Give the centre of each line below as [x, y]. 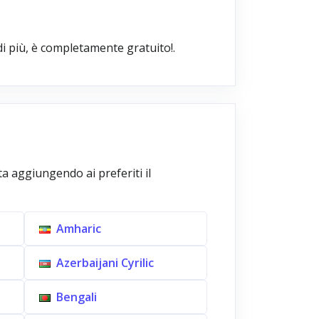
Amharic [78, 229]
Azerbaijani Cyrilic [105, 263]
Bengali [76, 297]
